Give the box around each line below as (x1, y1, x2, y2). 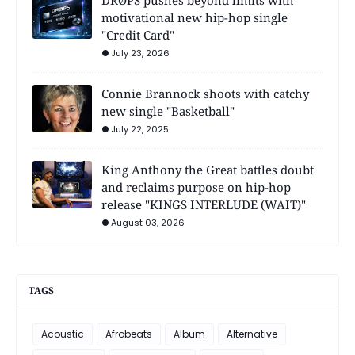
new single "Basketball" (101, 102, 235, 119)
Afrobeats (105, 326, 152, 341)
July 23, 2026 (111, 46, 170, 59)
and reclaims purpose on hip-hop (101, 178, 291, 195)
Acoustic (41, 326, 84, 341)
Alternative (227, 326, 277, 341)
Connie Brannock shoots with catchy (101, 85, 309, 101)
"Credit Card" (101, 26, 174, 43)
